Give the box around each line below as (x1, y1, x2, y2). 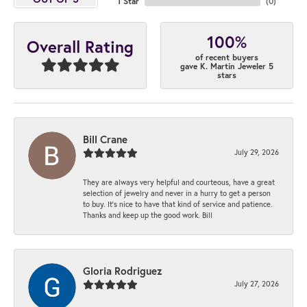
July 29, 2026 (234, 147, 279, 158)
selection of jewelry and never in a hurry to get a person (83, 188, 271, 199)
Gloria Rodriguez (83, 264, 162, 278)
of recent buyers (195, 51, 258, 62)
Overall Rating (27, 36, 134, 58)
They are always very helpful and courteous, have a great (83, 177, 275, 188)
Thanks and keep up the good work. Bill (83, 210, 212, 221)
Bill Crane (83, 132, 127, 147)
